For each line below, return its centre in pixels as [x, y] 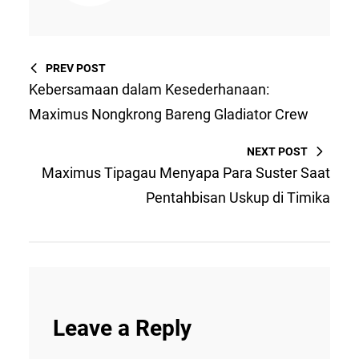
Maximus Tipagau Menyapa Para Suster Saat [186, 172]
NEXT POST [277, 151]
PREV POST [76, 68]
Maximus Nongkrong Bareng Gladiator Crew [169, 114]
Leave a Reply [122, 328]
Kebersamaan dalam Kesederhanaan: [149, 89]
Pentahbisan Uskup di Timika [238, 197]
